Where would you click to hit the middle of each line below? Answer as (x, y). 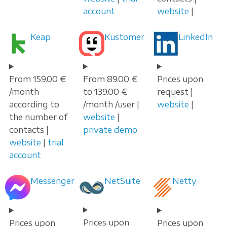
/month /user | (111, 104)
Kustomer (124, 37)
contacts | (29, 129)
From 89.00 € (110, 79)
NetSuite (122, 181)
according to (34, 104)
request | (175, 91)
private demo (110, 129)
